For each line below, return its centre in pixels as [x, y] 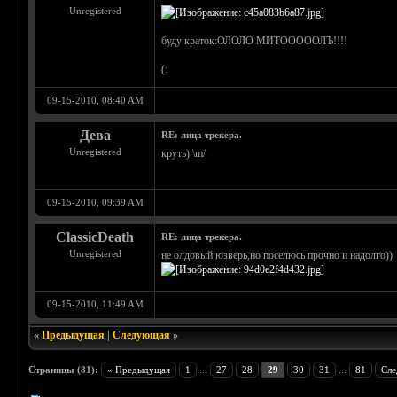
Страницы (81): [64, 370]
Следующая [142, 335]
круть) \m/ [184, 154]
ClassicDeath [95, 237]
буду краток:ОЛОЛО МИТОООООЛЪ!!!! [255, 41]
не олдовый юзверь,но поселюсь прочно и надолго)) [277, 256]
